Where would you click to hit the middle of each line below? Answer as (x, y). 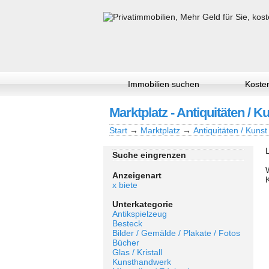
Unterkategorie (143, 204)
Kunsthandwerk (142, 262)
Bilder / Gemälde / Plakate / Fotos (176, 233)
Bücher (126, 243)
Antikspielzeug (140, 214)
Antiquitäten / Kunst (230, 130)
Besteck (127, 223)
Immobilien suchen (163, 84)
